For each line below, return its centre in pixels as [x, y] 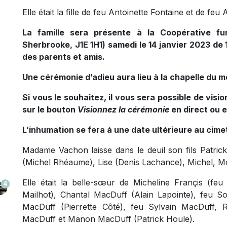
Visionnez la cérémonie [124, 110]
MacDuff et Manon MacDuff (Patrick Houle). [108, 219]
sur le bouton [50, 110]
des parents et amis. [64, 57]
